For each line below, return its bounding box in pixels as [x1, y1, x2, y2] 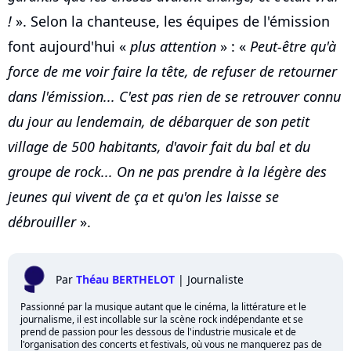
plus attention [130, 36, 216, 56]
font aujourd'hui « [8, 36, 130, 56]
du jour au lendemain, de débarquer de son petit [8, 111, 309, 131]
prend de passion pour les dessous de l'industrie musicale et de [20, 324, 296, 338]
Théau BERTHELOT [76, 271, 175, 287]
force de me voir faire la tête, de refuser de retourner [8, 61, 337, 81]
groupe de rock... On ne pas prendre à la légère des [8, 161, 327, 181]
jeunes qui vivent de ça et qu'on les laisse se [8, 186, 279, 206]
